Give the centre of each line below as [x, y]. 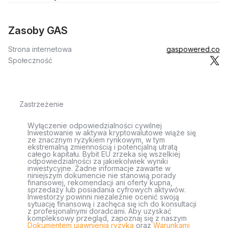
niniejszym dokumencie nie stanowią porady [102, 175]
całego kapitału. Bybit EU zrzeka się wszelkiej [104, 154]
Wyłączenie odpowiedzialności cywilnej [95, 125]
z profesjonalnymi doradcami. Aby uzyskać [99, 211]
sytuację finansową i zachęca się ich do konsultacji [112, 204]
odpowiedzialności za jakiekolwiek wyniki [98, 161]
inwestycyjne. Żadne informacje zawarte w [99, 168]
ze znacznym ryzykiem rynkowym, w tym [96, 140]
